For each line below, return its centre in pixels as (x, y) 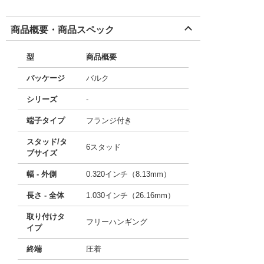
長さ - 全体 (45, 195)
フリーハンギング (117, 222)
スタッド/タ (47, 142)
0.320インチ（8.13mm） (128, 174)
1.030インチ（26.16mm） (131, 195)
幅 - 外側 (42, 174)
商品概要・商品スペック (62, 30)
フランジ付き (109, 121)
